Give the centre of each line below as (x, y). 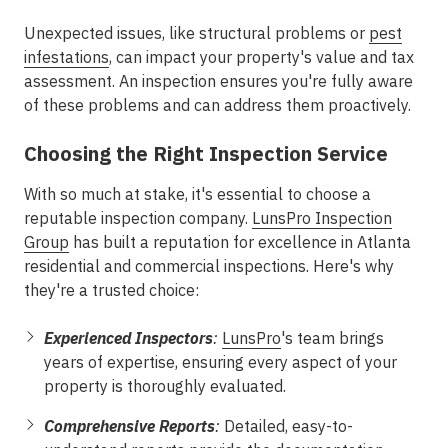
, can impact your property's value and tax (261, 57)
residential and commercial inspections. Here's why (209, 266)
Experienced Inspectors (128, 338)
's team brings (332, 338)
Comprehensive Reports (129, 426)
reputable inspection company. (138, 218)
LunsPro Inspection (322, 218)
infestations (66, 57)
